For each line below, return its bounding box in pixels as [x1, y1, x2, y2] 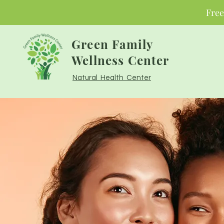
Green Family [71, 36, 153, 52]
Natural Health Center [72, 74, 151, 81]
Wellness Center [71, 52, 169, 68]
